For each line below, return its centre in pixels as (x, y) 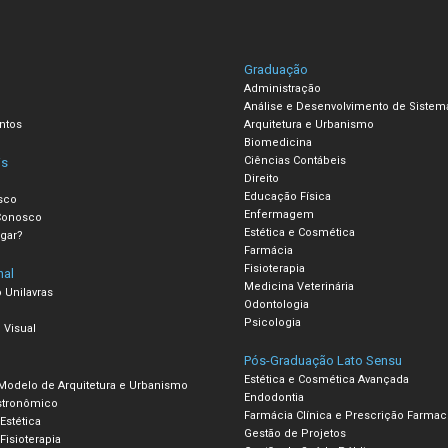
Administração (282, 88)
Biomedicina (278, 142)
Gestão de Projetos (295, 433)
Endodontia (274, 397)
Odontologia (276, 304)
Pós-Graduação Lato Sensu (323, 360)
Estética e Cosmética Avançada (326, 379)
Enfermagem (279, 214)
